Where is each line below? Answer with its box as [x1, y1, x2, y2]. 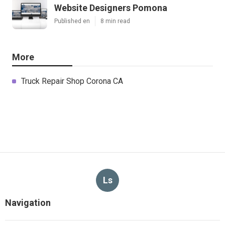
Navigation [5, 197, 51, 208]
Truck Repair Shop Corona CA [21, 76, 123, 86]
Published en [54, 17, 90, 25]
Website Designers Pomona [54, 2, 167, 13]
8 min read [100, 17, 130, 25]
